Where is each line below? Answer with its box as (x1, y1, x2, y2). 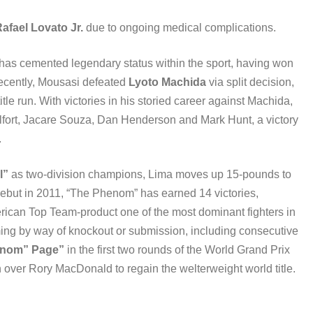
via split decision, (206, 76, 294, 89)
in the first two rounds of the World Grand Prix (67, 244, 290, 256)
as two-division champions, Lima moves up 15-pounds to (8, 168, 291, 181)
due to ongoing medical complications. (83, 22, 276, 34)
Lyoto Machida (129, 76, 206, 89)
